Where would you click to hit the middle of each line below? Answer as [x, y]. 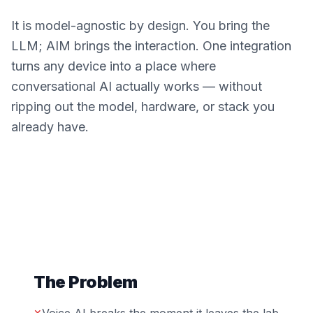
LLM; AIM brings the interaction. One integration [151, 46]
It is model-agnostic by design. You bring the [140, 26]
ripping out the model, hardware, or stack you [143, 107]
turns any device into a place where [114, 66]
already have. [50, 127]
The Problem [86, 282]
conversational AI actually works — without [137, 86]
